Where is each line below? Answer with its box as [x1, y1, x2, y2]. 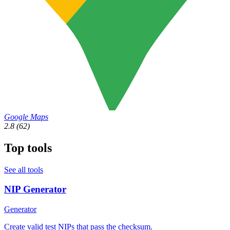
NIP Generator [4, 184, 66, 195]
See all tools [4, 165, 43, 174]
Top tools [4, 141, 52, 155]
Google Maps [4, 112, 48, 121]
